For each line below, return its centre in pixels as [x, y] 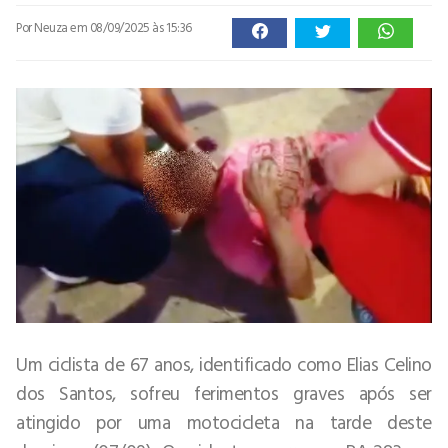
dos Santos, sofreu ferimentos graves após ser [224, 392]
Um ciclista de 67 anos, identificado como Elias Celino [224, 363]
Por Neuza [43, 27]
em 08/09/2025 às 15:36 [131, 27]
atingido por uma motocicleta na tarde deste [224, 421]
